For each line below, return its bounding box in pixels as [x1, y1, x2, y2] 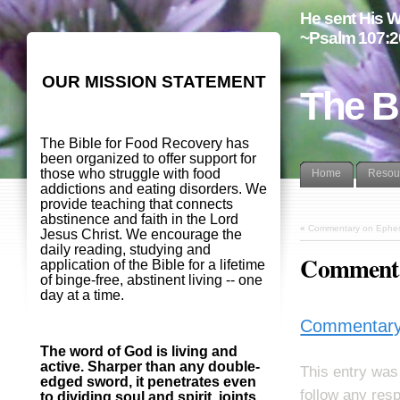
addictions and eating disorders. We [40, 181, 267, 197]
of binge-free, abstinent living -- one [40, 272, 262, 288]
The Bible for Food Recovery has [40, 136, 249, 152]
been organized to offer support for [40, 151, 256, 167]
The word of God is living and [40, 344, 237, 360]
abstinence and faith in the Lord [40, 212, 238, 228]
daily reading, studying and [40, 242, 211, 258]
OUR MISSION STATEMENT [41, 72, 266, 91]
